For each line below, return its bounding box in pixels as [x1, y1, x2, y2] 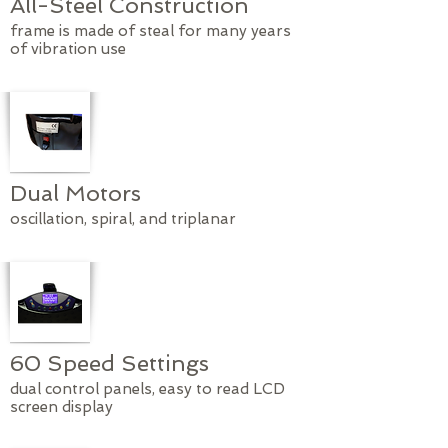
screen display [10, 398, 113, 417]
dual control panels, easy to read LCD [10, 380, 285, 399]
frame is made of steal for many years [10, 22, 291, 41]
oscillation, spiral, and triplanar [10, 210, 236, 229]
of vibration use [10, 40, 126, 59]
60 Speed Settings [10, 350, 209, 377]
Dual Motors [10, 180, 141, 207]
